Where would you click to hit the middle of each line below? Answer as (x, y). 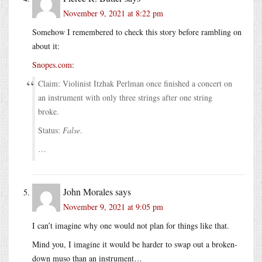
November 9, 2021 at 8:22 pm (113, 13)
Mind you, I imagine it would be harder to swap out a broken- (135, 244)
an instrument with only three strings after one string (125, 97)
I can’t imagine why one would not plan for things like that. (131, 225)
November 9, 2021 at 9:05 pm (113, 206)
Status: (50, 130)
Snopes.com (52, 64)
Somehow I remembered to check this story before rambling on (137, 32)
